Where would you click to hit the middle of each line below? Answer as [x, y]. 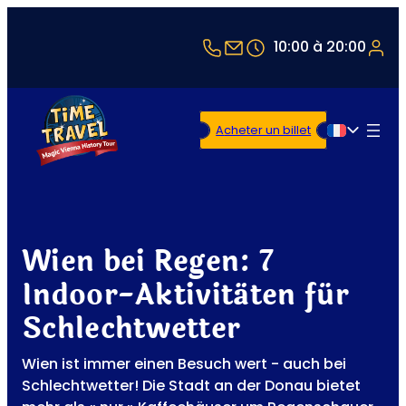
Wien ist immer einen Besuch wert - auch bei [184, 364]
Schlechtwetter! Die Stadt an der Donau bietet [191, 386]
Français [367, 142]
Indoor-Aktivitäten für [185, 296]
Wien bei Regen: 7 [148, 262]
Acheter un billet [268, 130]
